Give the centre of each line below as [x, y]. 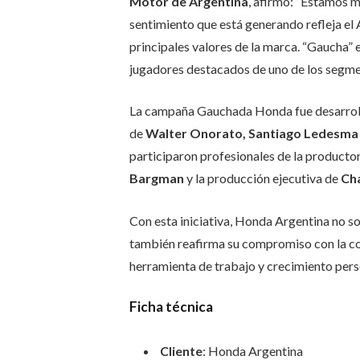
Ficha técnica [171, 307]
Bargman [156, 178]
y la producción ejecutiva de [262, 178]
